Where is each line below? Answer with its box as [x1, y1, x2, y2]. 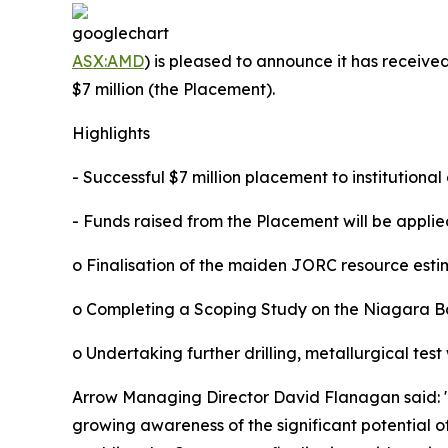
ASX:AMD [72, 50, 144, 71]
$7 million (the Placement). [72, 78, 275, 99]
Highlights [72, 122, 150, 143]
